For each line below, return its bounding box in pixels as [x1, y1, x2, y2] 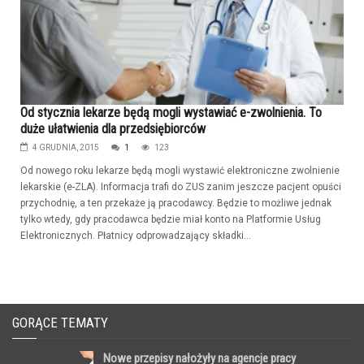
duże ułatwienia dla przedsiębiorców [20, 121, 206, 137]
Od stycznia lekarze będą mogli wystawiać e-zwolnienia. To [20, 105, 322, 121]
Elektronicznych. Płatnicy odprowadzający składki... [20, 230, 251, 242]
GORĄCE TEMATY [12, 314, 108, 331]
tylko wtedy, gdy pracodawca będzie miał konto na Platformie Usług [20, 214, 321, 226]
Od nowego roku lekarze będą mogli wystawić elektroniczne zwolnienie [20, 165, 340, 177]
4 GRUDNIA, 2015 [32, 143, 99, 153]
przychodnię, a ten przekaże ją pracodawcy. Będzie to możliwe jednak [20, 197, 331, 210]
